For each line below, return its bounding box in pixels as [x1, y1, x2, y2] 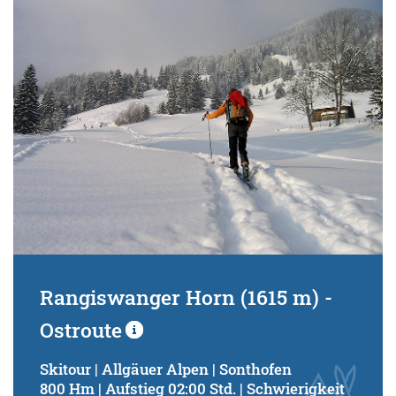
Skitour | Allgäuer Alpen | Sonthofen [40, 359, 292, 378]
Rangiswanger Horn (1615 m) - [40, 283, 332, 310]
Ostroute [40, 316, 122, 343]
